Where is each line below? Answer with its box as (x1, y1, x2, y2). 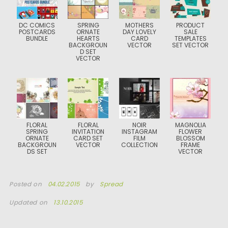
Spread (100, 180, 123, 188)
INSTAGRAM (121, 127, 157, 136)
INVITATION (72, 127, 105, 136)
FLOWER (179, 127, 203, 136)
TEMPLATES (174, 34, 207, 43)
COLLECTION (121, 140, 158, 149)
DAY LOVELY (122, 27, 156, 36)
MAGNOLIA (175, 121, 206, 129)
